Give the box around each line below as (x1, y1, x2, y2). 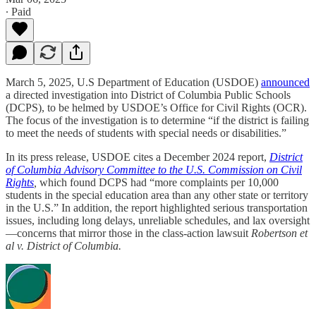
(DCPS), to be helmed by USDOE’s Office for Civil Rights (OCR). (6, 101, 307, 114)
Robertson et (251, 226, 308, 239)
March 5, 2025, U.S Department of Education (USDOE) (6, 75, 261, 88)
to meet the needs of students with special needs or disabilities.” (6, 126, 286, 139)
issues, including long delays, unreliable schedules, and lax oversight (6, 214, 310, 226)
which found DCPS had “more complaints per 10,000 (39, 176, 279, 188)
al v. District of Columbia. (6, 239, 121, 252)
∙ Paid (6, 5, 31, 18)
